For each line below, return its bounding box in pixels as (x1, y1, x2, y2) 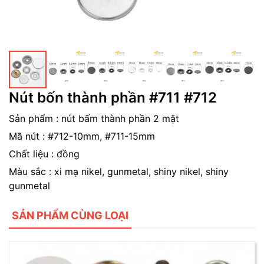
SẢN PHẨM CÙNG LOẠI (12, 209, 128, 222)
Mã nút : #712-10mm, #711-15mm (9, 130, 155, 142)
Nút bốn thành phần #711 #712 (9, 88, 217, 106)
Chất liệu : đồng (9, 147, 80, 160)
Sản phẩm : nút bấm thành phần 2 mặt (9, 112, 179, 124)
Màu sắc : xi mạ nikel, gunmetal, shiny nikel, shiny (9, 165, 229, 177)
